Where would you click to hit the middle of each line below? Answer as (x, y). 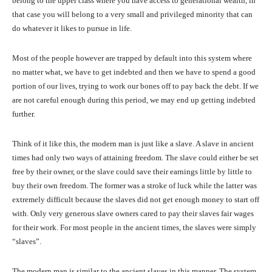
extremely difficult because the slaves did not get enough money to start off (136, 200)
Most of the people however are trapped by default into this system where (132, 58)
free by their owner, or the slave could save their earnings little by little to (132, 172)
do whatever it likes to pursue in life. (72, 29)
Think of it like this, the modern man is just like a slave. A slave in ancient (133, 144)
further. (24, 114)
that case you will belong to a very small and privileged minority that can (132, 15)
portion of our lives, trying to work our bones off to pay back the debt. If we (135, 86)
